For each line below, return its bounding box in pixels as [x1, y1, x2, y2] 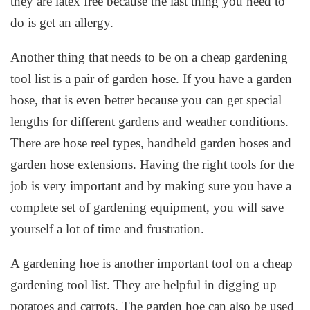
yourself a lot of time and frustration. [10, 221, 205, 237]
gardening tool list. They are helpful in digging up [10, 277, 277, 293]
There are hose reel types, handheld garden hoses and [10, 136, 292, 151]
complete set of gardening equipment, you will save [10, 200, 284, 215]
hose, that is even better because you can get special [10, 93, 282, 108]
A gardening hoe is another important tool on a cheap [10, 256, 293, 271]
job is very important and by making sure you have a [10, 179, 292, 194]
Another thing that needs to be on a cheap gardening [10, 50, 289, 65]
